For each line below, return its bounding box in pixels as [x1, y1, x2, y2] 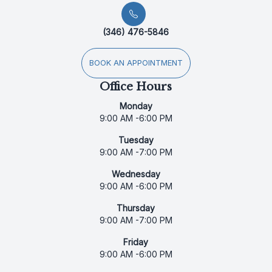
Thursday [117, 203, 155, 214]
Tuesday [118, 135, 154, 146]
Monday [119, 101, 152, 112]
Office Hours [100, 80, 172, 94]
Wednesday [111, 169, 160, 180]
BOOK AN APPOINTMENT [89, 58, 183, 68]
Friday [123, 237, 149, 248]
